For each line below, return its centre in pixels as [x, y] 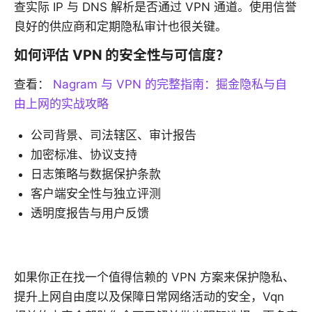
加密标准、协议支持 [84, 154]
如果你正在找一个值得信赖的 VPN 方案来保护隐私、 [154, 277]
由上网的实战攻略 [61, 103]
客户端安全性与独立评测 [96, 193]
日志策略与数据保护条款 [96, 174]
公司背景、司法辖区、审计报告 [114, 135]
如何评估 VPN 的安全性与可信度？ [122, 55]
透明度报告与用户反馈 [90, 213]
